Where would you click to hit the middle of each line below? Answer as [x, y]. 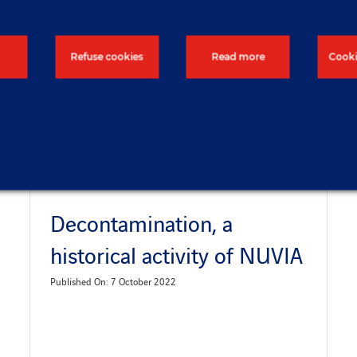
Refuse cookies [107, 57]
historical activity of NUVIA [177, 255]
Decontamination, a [142, 223]
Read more [238, 57]
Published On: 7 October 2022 [114, 281]
